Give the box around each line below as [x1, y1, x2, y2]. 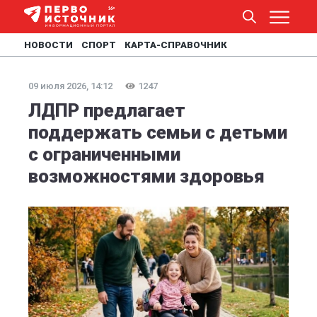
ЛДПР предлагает [28, 100, 185, 121]
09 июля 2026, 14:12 [28, 81, 113, 91]
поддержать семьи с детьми [28, 122, 287, 143]
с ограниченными [28, 144, 180, 165]
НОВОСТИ [24, 40, 73, 50]
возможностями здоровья [28, 166, 265, 187]
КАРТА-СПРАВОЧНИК [125, 40, 227, 50]
